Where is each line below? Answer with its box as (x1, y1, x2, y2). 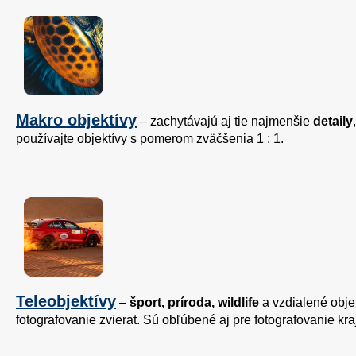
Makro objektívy (16, 111, 137, 130)
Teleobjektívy (16, 292, 116, 311)
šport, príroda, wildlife (130, 296, 259, 310)
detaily (313, 114, 353, 129)
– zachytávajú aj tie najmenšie (137, 114, 313, 129)
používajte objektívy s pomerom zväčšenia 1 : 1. (16, 132, 284, 146)
